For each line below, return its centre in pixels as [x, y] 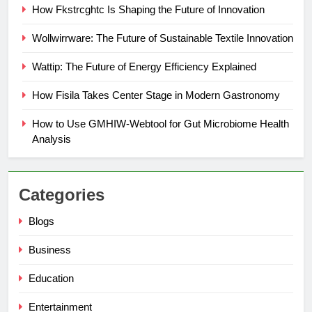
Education [51, 279]
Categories [62, 195]
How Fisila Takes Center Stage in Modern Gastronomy [156, 95]
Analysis [52, 139]
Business [50, 250]
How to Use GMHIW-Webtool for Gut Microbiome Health [161, 124]
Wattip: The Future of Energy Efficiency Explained [144, 67]
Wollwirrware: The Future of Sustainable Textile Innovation [163, 38]
